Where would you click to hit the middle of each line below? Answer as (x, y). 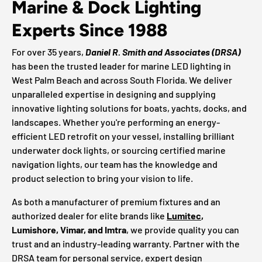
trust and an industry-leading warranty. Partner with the (126, 243)
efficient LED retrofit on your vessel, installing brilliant (123, 136)
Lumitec (184, 215)
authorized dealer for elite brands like (89, 215)
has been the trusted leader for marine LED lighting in (121, 65)
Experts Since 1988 (89, 30)
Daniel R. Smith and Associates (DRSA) (163, 51)
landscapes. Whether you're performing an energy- (116, 122)
